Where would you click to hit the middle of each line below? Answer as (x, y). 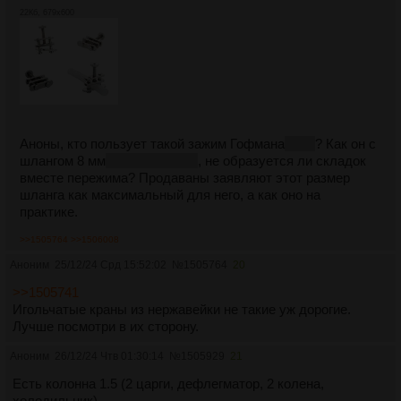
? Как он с (346, 143)
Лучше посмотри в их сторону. (106, 326)
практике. (49, 211)
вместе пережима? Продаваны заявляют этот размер (185, 177)
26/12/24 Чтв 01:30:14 (109, 356)
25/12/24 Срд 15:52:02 (111, 264)
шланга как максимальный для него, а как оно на (170, 194)
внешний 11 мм (152, 160)
